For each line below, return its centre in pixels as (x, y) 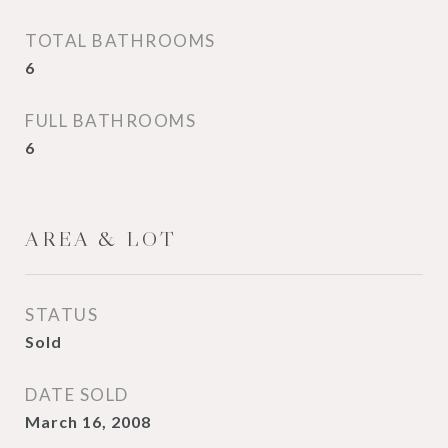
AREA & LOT (101, 239)
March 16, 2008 (88, 421)
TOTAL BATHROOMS (120, 40)
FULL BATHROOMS (110, 120)
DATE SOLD (77, 394)
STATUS (61, 314)
